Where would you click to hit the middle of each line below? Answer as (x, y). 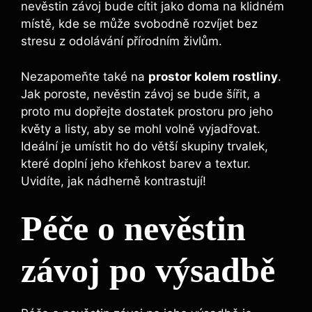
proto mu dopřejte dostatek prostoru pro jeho (147, 111)
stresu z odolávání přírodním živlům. (122, 41)
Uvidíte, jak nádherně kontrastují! (114, 181)
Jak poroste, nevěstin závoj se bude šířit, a (141, 94)
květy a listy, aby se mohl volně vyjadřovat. (141, 128)
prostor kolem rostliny (213, 76)
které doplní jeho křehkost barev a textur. (136, 163)
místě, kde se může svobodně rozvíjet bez (139, 24)
